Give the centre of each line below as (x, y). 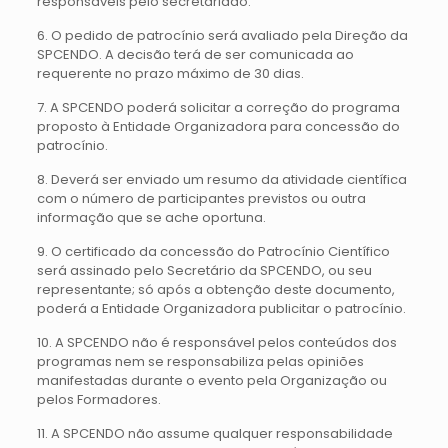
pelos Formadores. (98, 399)
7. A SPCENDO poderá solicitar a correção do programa (218, 107)
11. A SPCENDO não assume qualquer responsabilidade (214, 433)
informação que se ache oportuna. (151, 217)
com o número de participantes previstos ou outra (201, 198)
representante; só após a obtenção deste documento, (215, 289)
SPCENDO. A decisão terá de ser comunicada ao (195, 54)
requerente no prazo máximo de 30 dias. (170, 73)
